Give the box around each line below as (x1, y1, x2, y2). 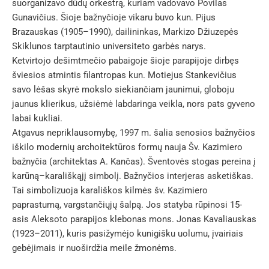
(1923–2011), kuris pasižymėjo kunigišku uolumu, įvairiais (12, 228, 243, 239)
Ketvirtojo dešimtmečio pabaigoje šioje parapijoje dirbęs (12, 55, 239, 66)
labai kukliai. (12, 113, 62, 124)
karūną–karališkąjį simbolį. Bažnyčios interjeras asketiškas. (12, 171, 253, 181)
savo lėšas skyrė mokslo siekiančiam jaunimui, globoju (12, 84, 234, 95)
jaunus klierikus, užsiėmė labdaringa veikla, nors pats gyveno (12, 98, 255, 109)
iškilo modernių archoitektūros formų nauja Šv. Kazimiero (12, 142, 243, 153)
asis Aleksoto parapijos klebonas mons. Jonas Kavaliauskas (12, 214, 256, 225)
